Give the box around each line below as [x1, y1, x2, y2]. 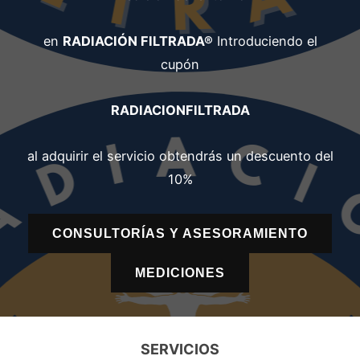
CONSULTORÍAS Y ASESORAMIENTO [52, 226, 308, 240]
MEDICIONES [135, 265, 225, 280]
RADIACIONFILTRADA [110, 102, 250, 118]
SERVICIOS [141, 341, 219, 358]
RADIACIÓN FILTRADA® [62, 33, 213, 49]
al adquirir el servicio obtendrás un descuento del [27, 148, 333, 164]
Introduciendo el [212, 33, 317, 49]
